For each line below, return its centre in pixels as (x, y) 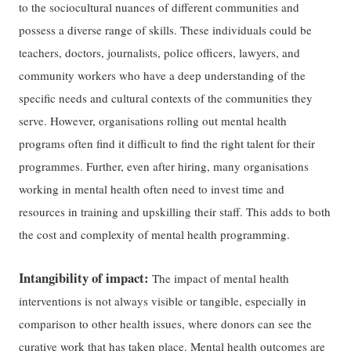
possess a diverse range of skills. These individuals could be (166, 30)
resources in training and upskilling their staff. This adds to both (175, 212)
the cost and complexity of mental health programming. (155, 235)
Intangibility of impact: (86, 277)
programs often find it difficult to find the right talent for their (167, 144)
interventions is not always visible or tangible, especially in (163, 300)
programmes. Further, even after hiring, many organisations (164, 166)
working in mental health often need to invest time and (152, 189)
